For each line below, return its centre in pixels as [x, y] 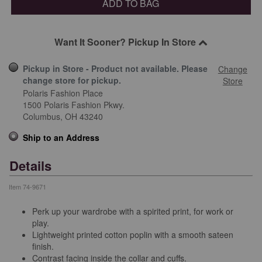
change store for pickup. [72, 80]
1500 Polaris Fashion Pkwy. [74, 104]
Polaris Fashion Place [63, 93]
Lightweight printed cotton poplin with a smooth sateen [133, 235]
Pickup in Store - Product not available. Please [115, 68]
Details [31, 165]
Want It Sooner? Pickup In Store [126, 42]
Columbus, [43, 116]
